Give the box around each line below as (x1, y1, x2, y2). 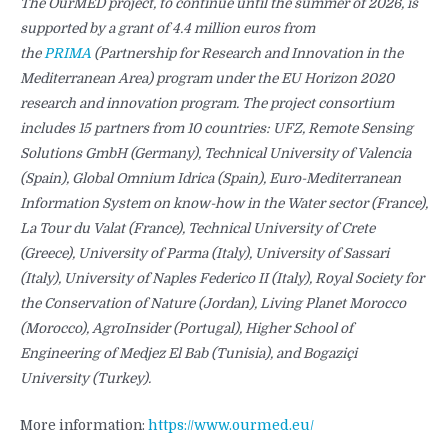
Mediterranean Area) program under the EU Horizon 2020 (20, 71, 394, 87)
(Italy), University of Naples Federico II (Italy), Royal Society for (20, 271, 424, 287)
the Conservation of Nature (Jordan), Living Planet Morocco (20, 296, 406, 312)
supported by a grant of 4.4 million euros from (20, 21, 315, 37)
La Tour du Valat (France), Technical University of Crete (20, 221, 375, 237)
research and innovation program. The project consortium (20, 96, 394, 112)
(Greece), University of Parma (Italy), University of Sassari (20, 246, 389, 262)
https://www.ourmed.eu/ (148, 418, 314, 434)
